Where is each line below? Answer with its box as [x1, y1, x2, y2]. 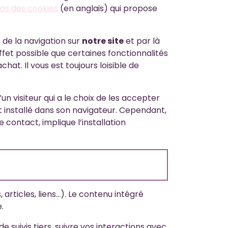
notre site [82, 35, 124, 47]
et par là [124, 35, 160, 47]
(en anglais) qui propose [58, 3, 157, 14]
